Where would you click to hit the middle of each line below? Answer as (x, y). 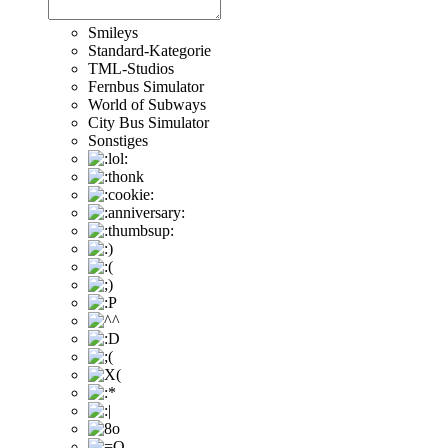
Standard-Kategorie (149, 50)
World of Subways (147, 104)
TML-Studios (131, 68)
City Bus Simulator (148, 122)
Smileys (113, 32)
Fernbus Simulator (146, 86)
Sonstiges (118, 140)
